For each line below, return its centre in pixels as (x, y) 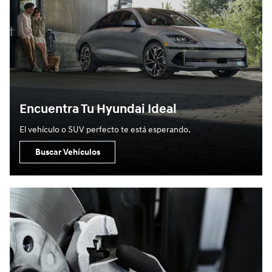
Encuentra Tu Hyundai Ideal (98, 109)
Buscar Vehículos (67, 152)
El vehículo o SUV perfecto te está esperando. (105, 130)
